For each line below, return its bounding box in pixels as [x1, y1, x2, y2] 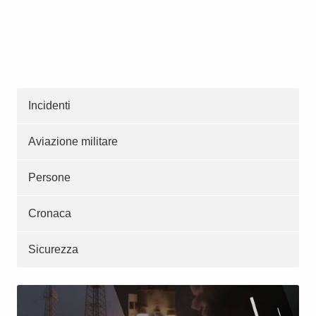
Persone [28, 171, 71, 184]
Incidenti [28, 99, 71, 112]
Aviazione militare [28, 135, 118, 148]
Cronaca [28, 207, 71, 220]
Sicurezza [28, 243, 78, 256]
